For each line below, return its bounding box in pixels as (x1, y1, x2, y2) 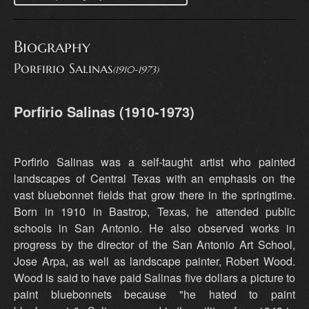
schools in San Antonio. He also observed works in (14, 220, 295, 237)
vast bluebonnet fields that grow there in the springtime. (14, 187, 295, 203)
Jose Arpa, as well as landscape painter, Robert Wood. (14, 253, 295, 270)
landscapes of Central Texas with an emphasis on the (14, 170, 295, 187)
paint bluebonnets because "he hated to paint (14, 286, 295, 303)
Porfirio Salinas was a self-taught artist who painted (14, 154, 295, 170)
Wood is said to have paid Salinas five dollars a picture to (14, 270, 295, 286)
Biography (14, 37, 90, 58)
